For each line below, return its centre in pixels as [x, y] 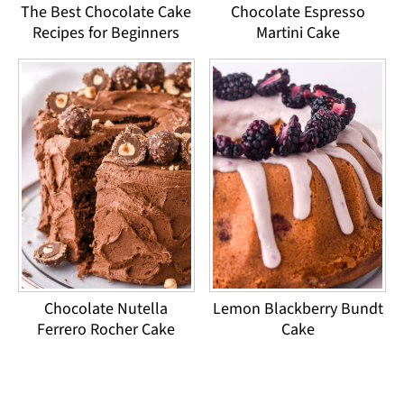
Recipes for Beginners [106, 33]
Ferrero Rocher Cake [106, 330]
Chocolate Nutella [106, 309]
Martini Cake [298, 33]
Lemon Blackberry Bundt [298, 309]
